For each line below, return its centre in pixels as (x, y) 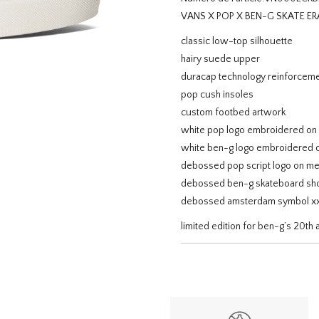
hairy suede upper (220, 59)
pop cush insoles (217, 95)
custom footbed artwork (233, 113)
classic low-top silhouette (237, 41)
